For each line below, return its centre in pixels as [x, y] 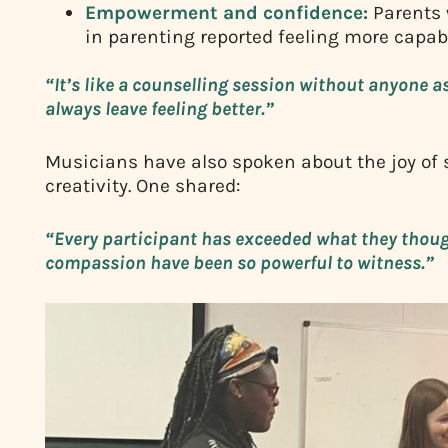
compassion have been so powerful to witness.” [241, 262]
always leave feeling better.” [159, 109]
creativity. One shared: [142, 185]
